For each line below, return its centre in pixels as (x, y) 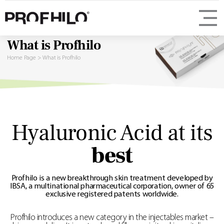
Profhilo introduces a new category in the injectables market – (112, 218)
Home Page (22, 58)
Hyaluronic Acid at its (112, 133)
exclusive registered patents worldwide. (112, 195)
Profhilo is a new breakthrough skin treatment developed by (112, 179)
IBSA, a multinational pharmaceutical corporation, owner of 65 (112, 187)
